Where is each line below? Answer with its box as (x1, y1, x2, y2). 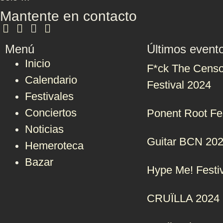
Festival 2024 (147, 79, 211, 91)
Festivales (25, 90, 74, 103)
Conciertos (25, 107, 77, 119)
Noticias (25, 123, 64, 135)
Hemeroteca (25, 139, 84, 152)
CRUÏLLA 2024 (147, 192, 220, 205)
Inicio (25, 57, 50, 70)
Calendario (25, 74, 77, 86)
